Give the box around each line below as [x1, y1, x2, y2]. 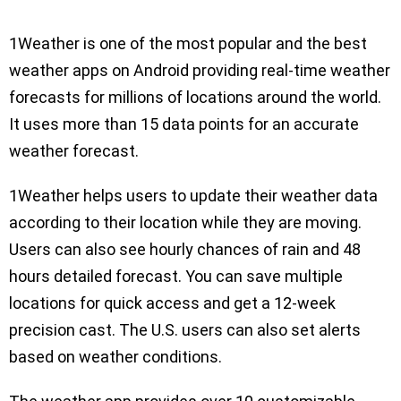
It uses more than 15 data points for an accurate [9, 115, 359, 134]
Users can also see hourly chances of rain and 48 [9, 240, 361, 260]
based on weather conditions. [9, 347, 226, 367]
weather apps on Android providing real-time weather [9, 61, 390, 81]
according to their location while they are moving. [9, 213, 362, 233]
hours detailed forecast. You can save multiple [9, 267, 343, 286]
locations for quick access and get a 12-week [9, 294, 336, 313]
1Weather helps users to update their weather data [9, 186, 378, 206]
